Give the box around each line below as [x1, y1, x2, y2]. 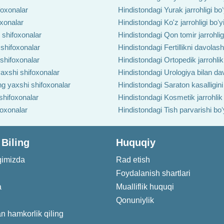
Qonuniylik [116, 196, 154, 204]
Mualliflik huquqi [116, 182, 174, 191]
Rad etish [116, 155, 150, 164]
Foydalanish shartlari [116, 169, 190, 177]
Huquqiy [116, 137, 155, 148]
